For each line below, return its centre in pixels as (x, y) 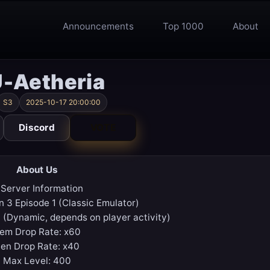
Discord (37, 128)
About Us (37, 170)
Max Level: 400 (37, 261)
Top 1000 (183, 27)
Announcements (98, 27)
